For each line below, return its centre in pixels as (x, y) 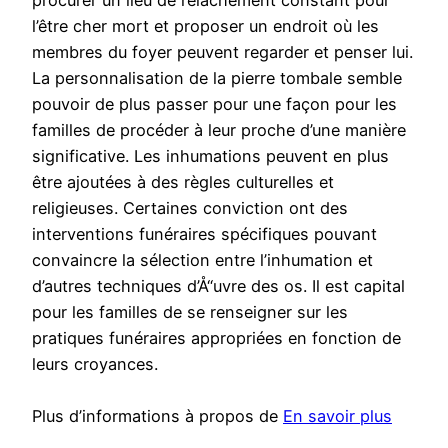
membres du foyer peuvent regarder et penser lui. (222, 52)
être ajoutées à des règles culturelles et (183, 182)
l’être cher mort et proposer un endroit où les (205, 26)
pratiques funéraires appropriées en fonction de (216, 338)
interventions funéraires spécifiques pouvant (204, 234)
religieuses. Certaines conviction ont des (190, 208)
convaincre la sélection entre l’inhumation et (202, 260)
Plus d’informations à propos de (157, 416)
